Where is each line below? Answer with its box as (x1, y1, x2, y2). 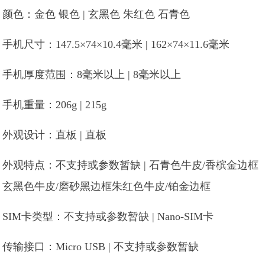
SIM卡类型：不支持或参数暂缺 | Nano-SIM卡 (2, 211, 214, 222)
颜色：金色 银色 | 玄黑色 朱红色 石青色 (2, 8, 190, 20)
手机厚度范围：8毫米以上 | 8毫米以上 (2, 69, 182, 80)
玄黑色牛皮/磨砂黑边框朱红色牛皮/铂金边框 (2, 180, 211, 192)
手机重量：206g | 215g (2, 99, 107, 111)
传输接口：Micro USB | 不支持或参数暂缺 (2, 241, 199, 253)
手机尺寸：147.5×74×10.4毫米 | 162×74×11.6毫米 (2, 38, 230, 50)
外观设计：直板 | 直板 (2, 129, 107, 141)
